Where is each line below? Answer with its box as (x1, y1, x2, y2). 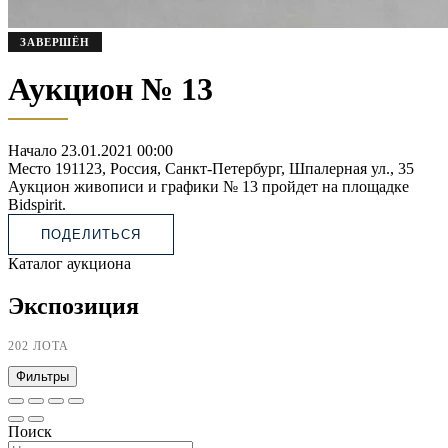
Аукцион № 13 (8, 71, 213, 108)
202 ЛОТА (8, 339, 69, 354)
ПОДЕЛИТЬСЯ (41, 226, 142, 242)
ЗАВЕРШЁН (20, 35, 91, 48)
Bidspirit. (8, 195, 66, 213)
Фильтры (16, 369, 69, 385)
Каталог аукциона (8, 254, 131, 272)
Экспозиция (8, 292, 139, 319)
